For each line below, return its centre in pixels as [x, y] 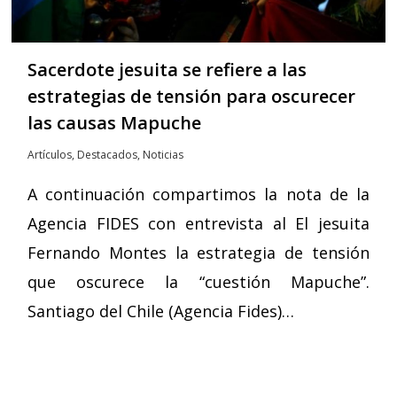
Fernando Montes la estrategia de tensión [198, 253]
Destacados [108, 155]
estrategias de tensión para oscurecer [192, 97]
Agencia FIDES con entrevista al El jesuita [198, 224]
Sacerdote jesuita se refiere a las [167, 70]
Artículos [50, 155]
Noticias [163, 155]
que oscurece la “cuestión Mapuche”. [198, 282]
